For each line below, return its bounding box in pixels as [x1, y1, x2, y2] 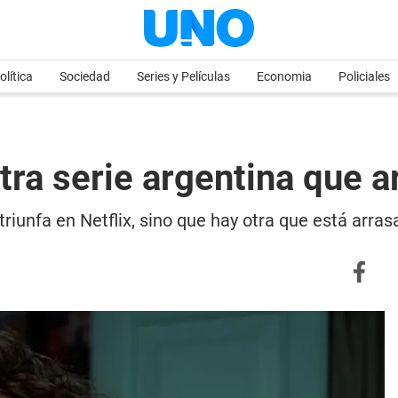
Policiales [338, 69, 390, 84]
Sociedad [60, 69, 110, 84]
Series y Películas [137, 69, 230, 84]
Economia [257, 69, 312, 84]
